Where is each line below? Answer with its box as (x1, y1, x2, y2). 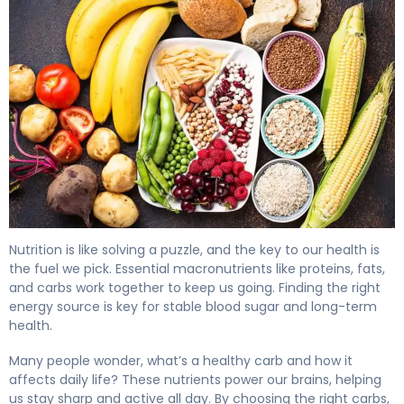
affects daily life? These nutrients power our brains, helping (9, 370, 381, 389)
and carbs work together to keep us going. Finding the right (9, 278, 381, 297)
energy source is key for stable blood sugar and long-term (9, 297, 377, 316)
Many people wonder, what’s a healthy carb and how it (9, 351, 353, 370)
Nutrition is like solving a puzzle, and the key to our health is (9, 240, 380, 259)
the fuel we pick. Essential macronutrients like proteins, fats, (9, 259, 385, 278)
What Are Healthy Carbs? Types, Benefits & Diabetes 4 (8, 226, 396, 248)
